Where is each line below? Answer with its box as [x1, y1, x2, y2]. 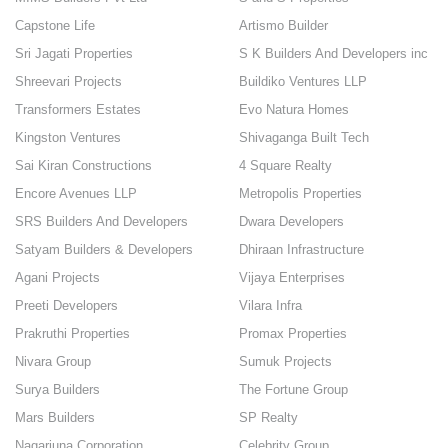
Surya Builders [15, 382, 100, 397]
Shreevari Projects [15, 74, 122, 89]
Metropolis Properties [239, 186, 362, 201]
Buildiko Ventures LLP [239, 74, 367, 89]
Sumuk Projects [239, 354, 332, 369]
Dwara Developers [239, 214, 344, 229]
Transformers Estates [15, 102, 141, 117]
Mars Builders [15, 410, 95, 425]
